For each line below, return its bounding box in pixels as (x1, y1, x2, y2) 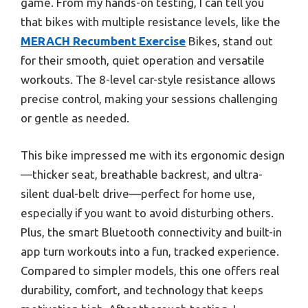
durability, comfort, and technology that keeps (21, 283, 263, 296)
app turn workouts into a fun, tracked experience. (21, 244, 279, 258)
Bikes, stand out (186, 34, 273, 48)
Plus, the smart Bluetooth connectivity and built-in (21, 225, 282, 239)
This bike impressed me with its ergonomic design (21, 148, 285, 162)
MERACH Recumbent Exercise (21, 34, 186, 48)
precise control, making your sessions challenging (21, 92, 278, 106)
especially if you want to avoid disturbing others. (21, 206, 274, 219)
